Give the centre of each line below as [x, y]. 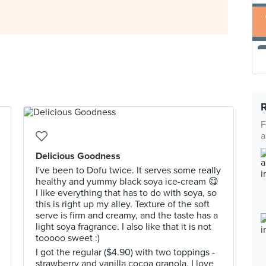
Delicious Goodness [78, 156]
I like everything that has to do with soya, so [126, 193]
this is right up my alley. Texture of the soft [123, 204]
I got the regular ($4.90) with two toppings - [125, 252]
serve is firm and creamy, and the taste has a [127, 216]
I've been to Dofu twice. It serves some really [128, 170]
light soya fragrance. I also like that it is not [123, 227]
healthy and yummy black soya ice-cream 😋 [127, 182]
